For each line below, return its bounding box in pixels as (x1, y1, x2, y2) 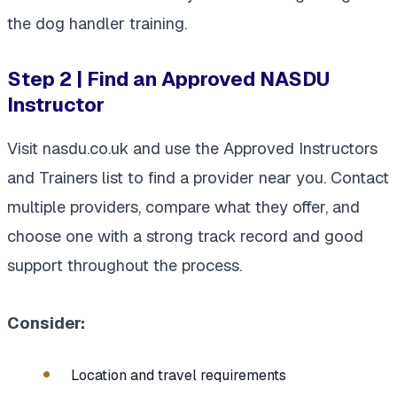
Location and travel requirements (71, 366, 286, 385)
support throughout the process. (7, 255, 242, 276)
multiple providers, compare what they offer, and (7, 197, 360, 218)
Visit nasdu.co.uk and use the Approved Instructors (7, 138, 378, 160)
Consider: (7, 313, 85, 334)
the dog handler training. (7, 13, 187, 35)
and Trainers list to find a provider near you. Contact (7, 167, 389, 189)
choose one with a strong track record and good (7, 226, 363, 247)
